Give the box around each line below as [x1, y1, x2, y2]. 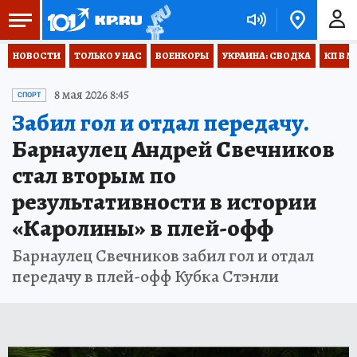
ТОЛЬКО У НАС [74, 49, 142, 62]
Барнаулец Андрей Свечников [12, 133, 335, 165]
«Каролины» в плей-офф [12, 212, 273, 244]
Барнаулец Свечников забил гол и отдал [12, 244, 314, 268]
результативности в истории [12, 186, 316, 218]
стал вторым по [12, 159, 176, 191]
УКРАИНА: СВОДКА [222, 49, 311, 62]
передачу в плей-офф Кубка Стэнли [12, 265, 279, 288]
